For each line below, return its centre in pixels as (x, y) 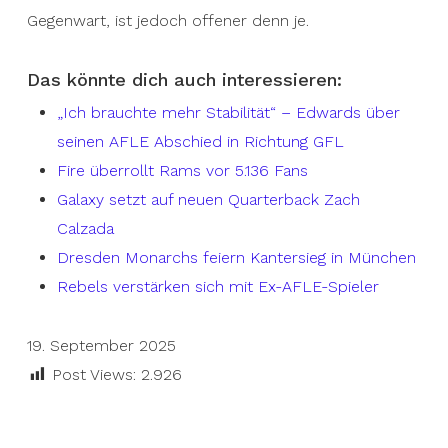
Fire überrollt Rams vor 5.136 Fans (182, 171)
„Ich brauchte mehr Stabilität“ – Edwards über (228, 113)
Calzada (85, 229)
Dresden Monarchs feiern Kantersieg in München (236, 258)
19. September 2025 (101, 346)
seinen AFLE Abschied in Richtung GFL (200, 142)
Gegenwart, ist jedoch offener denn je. (167, 21)
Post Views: (93, 375)
